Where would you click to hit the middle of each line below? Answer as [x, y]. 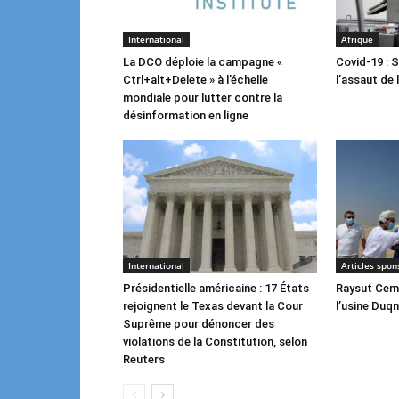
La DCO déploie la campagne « [203, 62]
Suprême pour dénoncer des [199, 324]
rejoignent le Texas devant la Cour [213, 306]
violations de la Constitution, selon [215, 342]
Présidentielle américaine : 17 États [216, 288]
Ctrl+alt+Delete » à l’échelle [195, 80]
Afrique [357, 39]
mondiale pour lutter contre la [203, 98]
